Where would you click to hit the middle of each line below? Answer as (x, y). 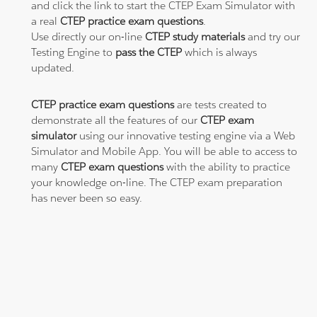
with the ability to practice (227, 166)
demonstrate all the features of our (116, 120)
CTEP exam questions (113, 166)
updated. (53, 67)
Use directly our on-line (88, 36)
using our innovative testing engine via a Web (186, 135)
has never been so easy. (87, 197)
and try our (273, 36)
